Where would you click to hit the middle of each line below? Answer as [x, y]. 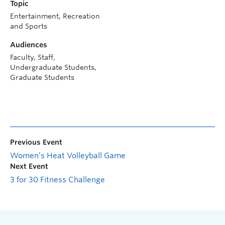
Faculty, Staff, [33, 57]
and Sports [29, 26]
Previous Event [36, 142]
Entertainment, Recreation [55, 16]
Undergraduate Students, [53, 67]
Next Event [29, 166]
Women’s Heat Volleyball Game [68, 156]
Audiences [29, 45]
